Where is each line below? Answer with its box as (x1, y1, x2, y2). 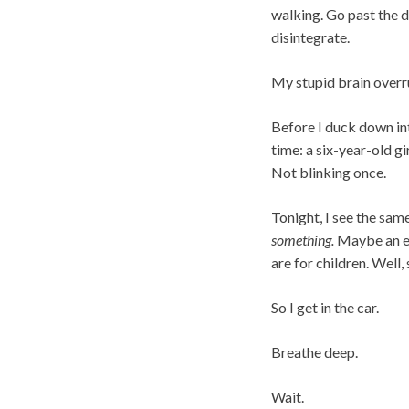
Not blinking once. (271, 163, 386, 181)
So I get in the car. (271, 298, 379, 316)
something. (271, 230, 334, 248)
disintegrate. (271, 27, 350, 46)
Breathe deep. (271, 342, 358, 361)
